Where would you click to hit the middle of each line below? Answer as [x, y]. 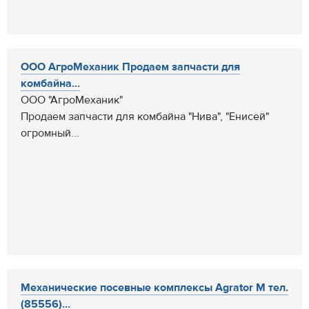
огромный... [50, 133]
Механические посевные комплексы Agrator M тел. [154, 288]
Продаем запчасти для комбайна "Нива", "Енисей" [145, 117]
